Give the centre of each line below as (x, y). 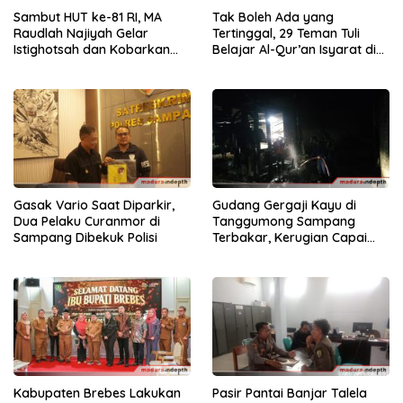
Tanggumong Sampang (284, 222)
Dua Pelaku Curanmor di (87, 222)
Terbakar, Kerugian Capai (290, 238)
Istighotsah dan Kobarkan (92, 49)
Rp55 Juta (243, 254)
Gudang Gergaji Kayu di (284, 206)
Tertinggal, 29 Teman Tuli (286, 33)
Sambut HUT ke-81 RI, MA (88, 17)
